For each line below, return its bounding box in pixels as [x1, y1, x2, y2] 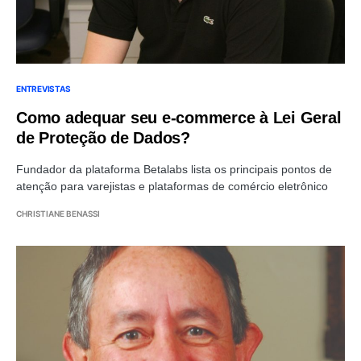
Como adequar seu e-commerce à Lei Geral [16, 108, 342, 127]
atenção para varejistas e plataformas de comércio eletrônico [16, 179, 328, 193]
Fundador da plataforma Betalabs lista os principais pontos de [16, 162, 332, 176]
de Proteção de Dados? [16, 128, 190, 147]
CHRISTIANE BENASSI [16, 208, 100, 218]
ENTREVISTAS [16, 83, 71, 93]
